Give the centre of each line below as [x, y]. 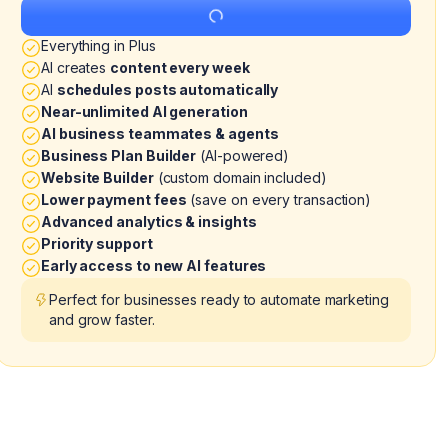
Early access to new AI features [154, 265]
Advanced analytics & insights [149, 221]
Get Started [216, 15]
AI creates [76, 67]
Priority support [97, 243]
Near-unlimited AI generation [144, 111]
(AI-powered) [243, 155]
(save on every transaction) [279, 199]
